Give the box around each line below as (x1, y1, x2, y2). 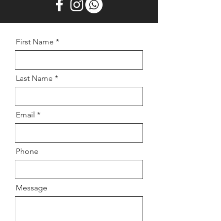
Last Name (16, 74, 53, 83)
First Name (16, 37, 54, 46)
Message (16, 183, 47, 192)
